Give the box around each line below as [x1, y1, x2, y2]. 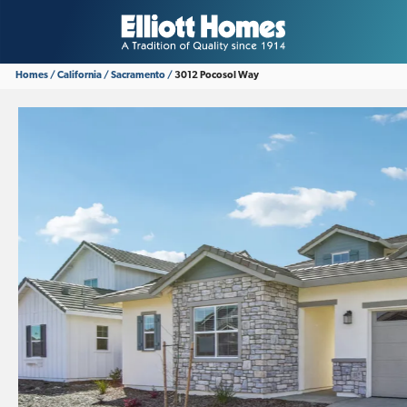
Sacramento [111, 71, 165, 81]
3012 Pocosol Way [174, 71, 259, 81]
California [57, 71, 102, 81]
